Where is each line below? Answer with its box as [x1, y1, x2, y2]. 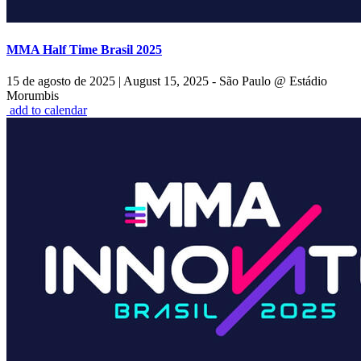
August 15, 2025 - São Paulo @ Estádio [121, 74, 327, 89]
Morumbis [6, 89, 59, 103]
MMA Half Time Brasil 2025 [6, 42, 162, 56]
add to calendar [10, 103, 87, 118]
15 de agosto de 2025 [6, 74, 118, 89]
